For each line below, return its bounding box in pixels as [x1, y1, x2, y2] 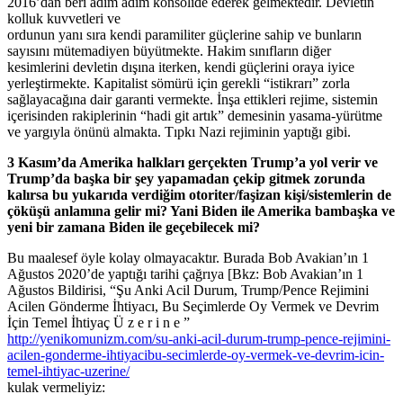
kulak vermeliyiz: [7, 379, 105, 395]
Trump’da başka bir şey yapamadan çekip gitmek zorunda [7, 170, 365, 186]
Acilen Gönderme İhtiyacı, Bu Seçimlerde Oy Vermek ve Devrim [7, 298, 379, 314]
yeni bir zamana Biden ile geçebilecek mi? [7, 219, 260, 235]
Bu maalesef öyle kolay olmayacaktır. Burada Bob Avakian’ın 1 [7, 249, 369, 265]
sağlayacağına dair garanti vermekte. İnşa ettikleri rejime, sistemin [7, 91, 378, 107]
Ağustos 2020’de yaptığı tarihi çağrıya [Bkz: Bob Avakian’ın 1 [7, 265, 363, 282]
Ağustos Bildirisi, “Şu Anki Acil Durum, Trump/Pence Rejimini [7, 282, 369, 298]
